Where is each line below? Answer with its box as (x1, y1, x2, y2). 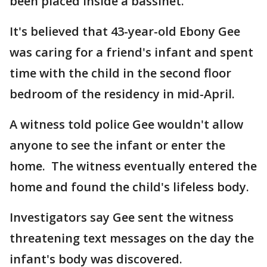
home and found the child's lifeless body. (10, 179, 249, 195)
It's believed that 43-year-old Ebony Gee (10, 23, 240, 40)
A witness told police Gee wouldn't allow (10, 116, 243, 133)
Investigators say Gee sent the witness (10, 209, 234, 226)
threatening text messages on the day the (10, 230, 254, 247)
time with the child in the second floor (10, 65, 231, 82)
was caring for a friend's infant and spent (10, 44, 253, 61)
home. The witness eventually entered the (10, 158, 257, 175)
